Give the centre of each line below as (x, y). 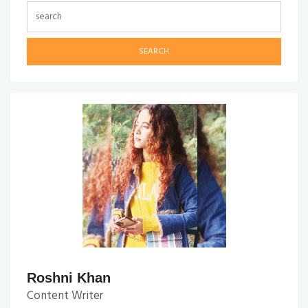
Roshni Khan (69, 277)
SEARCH (154, 51)
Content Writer (65, 296)
